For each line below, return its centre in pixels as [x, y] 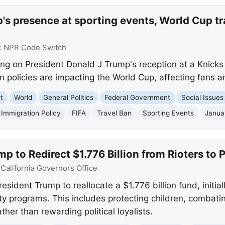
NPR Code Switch [35, 47]
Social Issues [203, 97]
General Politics [69, 97]
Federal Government [138, 97]
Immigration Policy [31, 113]
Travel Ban [115, 113]
